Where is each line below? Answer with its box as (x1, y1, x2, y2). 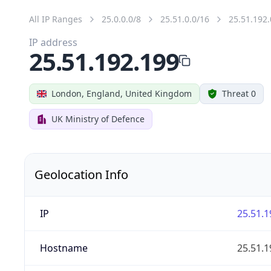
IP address (29, 35, 77, 49)
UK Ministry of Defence (51, 113, 145, 125)
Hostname (39, 241, 88, 255)
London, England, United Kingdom (51, 87, 192, 99)
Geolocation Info (34, 166, 128, 183)
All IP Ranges (29, 13, 82, 25)
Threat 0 (222, 87, 256, 99)
